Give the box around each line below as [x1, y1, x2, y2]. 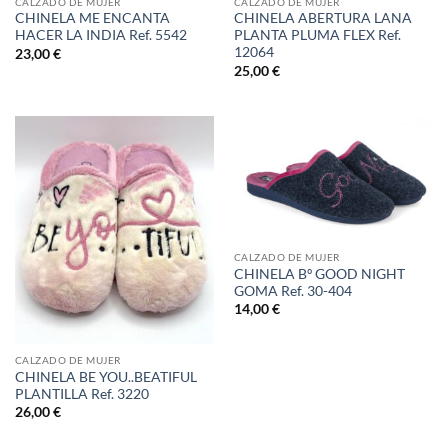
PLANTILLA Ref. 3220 [14, 385, 149, 402]
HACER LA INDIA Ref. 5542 [14, 27, 187, 44]
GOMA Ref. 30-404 [233, 282, 352, 299]
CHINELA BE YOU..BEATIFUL [14, 368, 197, 385]
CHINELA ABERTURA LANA [233, 10, 412, 27]
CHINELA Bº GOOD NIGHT [233, 265, 405, 282]
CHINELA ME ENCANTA [14, 10, 170, 27]
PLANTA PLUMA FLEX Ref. [233, 27, 401, 44]
